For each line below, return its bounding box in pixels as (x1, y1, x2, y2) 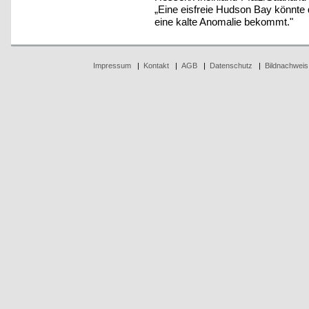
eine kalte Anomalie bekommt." (154, 16, 293, 28)
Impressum (92, 61, 131, 70)
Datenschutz (209, 61, 252, 70)
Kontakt (143, 61, 169, 70)
